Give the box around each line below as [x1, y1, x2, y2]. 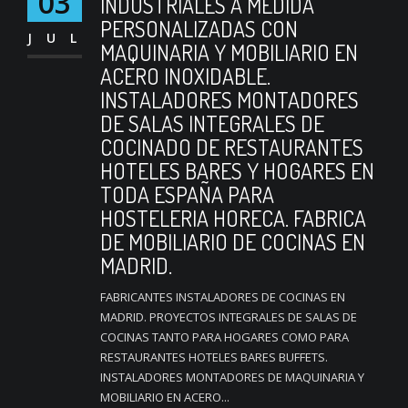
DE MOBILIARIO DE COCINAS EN [100, 227, 365, 256]
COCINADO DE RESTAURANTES [100, 132, 363, 161]
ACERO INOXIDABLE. [100, 61, 270, 90]
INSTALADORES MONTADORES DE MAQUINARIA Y [100, 368, 364, 385]
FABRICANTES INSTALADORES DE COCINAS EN [100, 288, 345, 305]
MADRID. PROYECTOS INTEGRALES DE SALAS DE [100, 308, 357, 325]
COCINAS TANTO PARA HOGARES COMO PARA [100, 328, 349, 345]
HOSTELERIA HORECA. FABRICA [100, 203, 366, 232]
